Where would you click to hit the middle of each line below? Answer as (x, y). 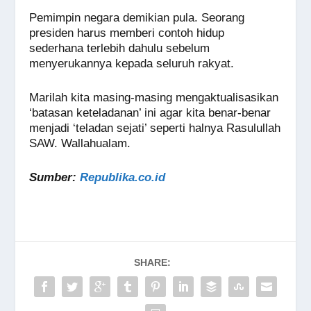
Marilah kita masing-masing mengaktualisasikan (154, 98)
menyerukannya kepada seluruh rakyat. (132, 64)
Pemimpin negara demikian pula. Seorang (137, 18)
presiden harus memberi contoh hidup (127, 33)
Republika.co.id (123, 178)
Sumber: (55, 178)
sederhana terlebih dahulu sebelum (120, 49)
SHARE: (152, 263)
